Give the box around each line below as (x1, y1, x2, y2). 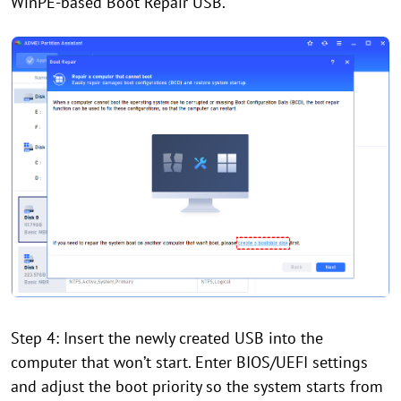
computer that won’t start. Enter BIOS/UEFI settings (11, 351, 368, 372)
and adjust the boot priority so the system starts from (11, 375, 383, 397)
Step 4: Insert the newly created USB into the (11, 327, 323, 348)
